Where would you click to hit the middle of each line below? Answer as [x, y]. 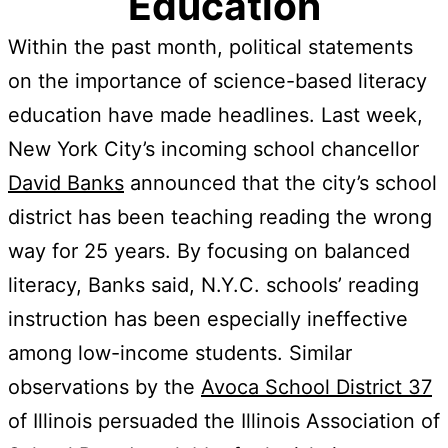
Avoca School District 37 [316, 386]
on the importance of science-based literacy [217, 80]
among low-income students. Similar [180, 352]
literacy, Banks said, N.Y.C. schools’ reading [213, 284]
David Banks [66, 182]
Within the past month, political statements [210, 46]
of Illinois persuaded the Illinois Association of [224, 420]
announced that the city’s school [280, 182]
